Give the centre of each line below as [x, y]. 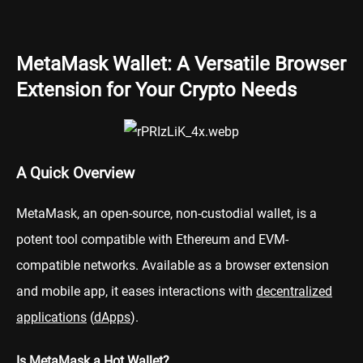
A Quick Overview [75, 173]
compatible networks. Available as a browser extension [173, 266]
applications [51, 318]
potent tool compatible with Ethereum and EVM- [152, 240]
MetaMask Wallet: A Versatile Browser [181, 64]
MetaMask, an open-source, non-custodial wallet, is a [167, 214]
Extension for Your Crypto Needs [156, 90]
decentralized [294, 292]
